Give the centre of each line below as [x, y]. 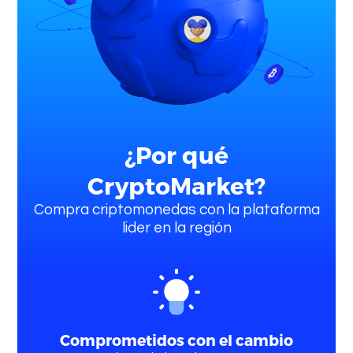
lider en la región [176, 228]
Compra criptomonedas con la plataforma [176, 210]
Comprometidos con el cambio [176, 340]
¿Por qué [176, 155]
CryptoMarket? [176, 186]
